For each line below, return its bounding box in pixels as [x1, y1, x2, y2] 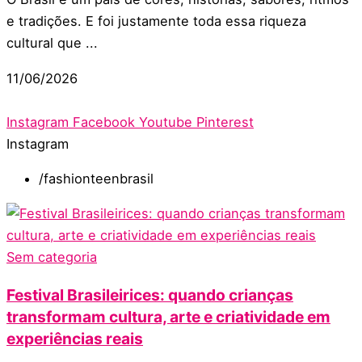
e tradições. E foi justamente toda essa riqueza [6, 13, 306, 30]
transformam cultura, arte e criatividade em [6, 306, 330, 326]
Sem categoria [6, 249, 97, 266]
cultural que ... [6, 35, 98, 52]
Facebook [73, 113, 135, 130]
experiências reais [6, 328, 143, 348]
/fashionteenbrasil [39, 170, 154, 187]
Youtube [139, 113, 192, 130]
